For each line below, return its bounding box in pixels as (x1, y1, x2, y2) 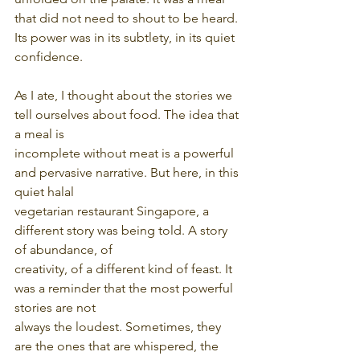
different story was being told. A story (14, 223, 231, 239)
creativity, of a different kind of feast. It (14, 261, 235, 277)
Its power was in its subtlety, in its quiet (14, 30, 238, 46)
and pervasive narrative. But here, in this (14, 165, 242, 181)
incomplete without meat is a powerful (14, 145, 237, 162)
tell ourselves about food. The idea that (14, 107, 242, 123)
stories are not (14, 300, 96, 316)
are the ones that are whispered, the (14, 338, 222, 354)
